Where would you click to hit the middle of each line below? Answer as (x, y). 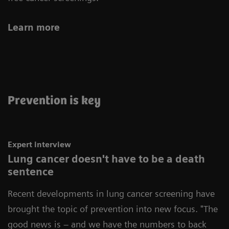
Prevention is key (54, 101)
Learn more (34, 27)
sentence (32, 172)
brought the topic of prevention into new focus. (104, 209)
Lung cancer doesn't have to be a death (106, 159)
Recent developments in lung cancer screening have (111, 193)
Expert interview (39, 145)
